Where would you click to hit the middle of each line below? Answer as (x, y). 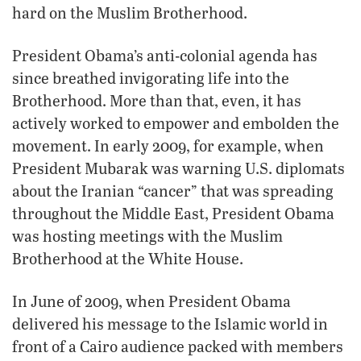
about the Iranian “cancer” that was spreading (173, 190)
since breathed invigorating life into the (151, 77)
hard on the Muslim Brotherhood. (130, 12)
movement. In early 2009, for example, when (168, 145)
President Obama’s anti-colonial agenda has (165, 55)
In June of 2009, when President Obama (151, 301)
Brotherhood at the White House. (128, 258)
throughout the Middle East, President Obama (173, 213)
